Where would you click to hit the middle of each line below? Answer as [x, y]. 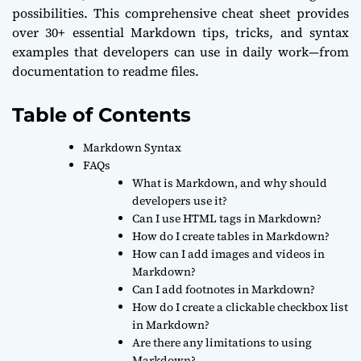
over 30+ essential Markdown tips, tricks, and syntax [180, 33]
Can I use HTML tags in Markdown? [227, 219]
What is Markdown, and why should [230, 183]
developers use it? [180, 201]
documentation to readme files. [106, 71]
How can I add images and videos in [228, 254]
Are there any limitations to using [222, 343]
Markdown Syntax [132, 148]
